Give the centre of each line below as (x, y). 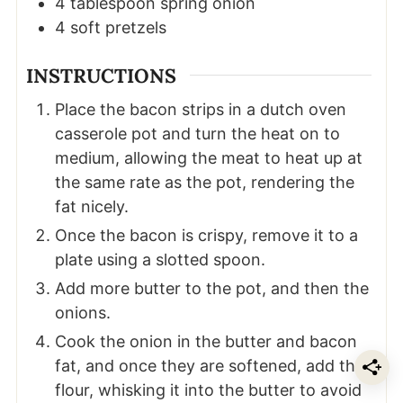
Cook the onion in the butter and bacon (206, 342)
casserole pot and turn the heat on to (197, 134)
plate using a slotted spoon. (160, 260)
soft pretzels (118, 27)
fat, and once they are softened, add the (209, 366)
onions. (85, 313)
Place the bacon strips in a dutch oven (200, 110)
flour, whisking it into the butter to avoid (208, 390)
